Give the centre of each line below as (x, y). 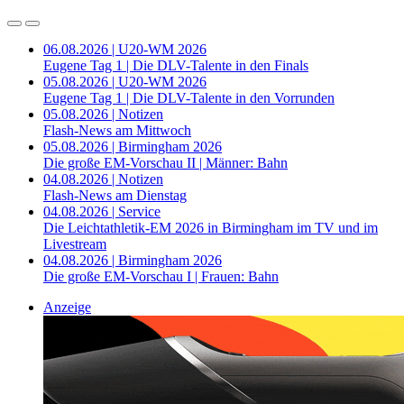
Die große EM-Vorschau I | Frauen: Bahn (161, 277)
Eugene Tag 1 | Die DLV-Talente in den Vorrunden (189, 98)
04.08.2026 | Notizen (103, 179)
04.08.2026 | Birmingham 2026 (133, 261)
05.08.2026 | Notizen (103, 115)
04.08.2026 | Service (102, 212)
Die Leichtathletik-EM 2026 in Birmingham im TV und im (211, 228)
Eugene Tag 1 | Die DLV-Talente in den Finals (176, 66)
